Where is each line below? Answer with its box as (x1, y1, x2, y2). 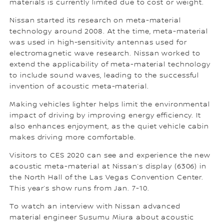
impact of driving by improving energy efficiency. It (9, 111, 201, 120)
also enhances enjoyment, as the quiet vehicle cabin (9, 122, 209, 131)
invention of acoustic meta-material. (9, 82, 149, 91)
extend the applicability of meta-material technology (9, 60, 210, 69)
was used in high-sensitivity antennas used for (9, 38, 187, 47)
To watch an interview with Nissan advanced (9, 202, 180, 211)
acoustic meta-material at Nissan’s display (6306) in (9, 162, 206, 171)
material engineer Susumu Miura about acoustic (9, 213, 194, 222)
